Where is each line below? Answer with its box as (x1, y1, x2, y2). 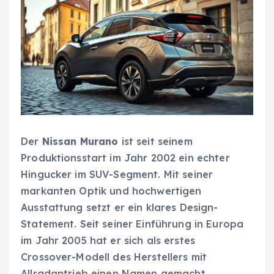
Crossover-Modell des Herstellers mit (21, 251, 207, 264)
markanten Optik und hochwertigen (21, 185, 202, 198)
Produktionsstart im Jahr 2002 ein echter (21, 152, 230, 165)
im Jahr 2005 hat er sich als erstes (21, 234, 196, 247)
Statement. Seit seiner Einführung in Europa (21, 218, 244, 231)
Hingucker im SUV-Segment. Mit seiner (21, 168, 213, 181)
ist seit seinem (118, 135, 193, 148)
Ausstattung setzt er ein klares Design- (21, 201, 218, 214)
